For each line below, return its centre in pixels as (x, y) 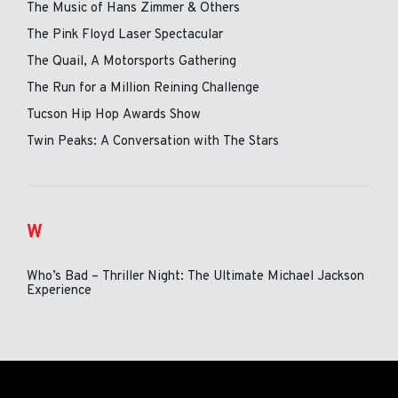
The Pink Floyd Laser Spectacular (125, 35)
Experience (59, 291)
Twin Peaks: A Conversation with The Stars (153, 142)
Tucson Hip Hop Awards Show (114, 115)
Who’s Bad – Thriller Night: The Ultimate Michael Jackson (195, 277)
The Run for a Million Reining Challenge (143, 88)
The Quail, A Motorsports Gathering (131, 62)
